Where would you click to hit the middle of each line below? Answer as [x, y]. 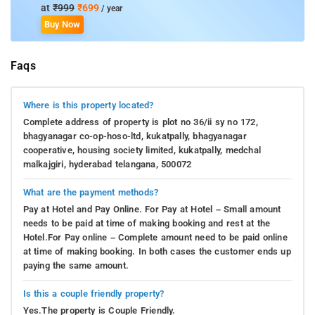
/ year [111, 9]
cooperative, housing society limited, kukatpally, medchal [142, 150]
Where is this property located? [88, 105]
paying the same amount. [76, 265]
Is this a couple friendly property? [94, 293]
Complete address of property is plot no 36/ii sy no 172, [140, 122]
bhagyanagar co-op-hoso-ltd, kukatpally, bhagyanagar [135, 136]
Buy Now [62, 25]
